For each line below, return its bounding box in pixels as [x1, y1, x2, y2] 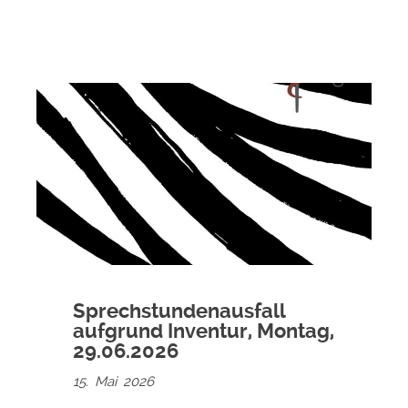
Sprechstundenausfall [73, 299, 285, 322]
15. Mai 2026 [73, 372, 154, 390]
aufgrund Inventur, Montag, [73, 319, 334, 342]
